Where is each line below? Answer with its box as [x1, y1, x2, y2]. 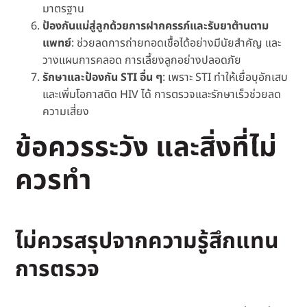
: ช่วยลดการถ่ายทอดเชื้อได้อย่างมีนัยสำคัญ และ [71, 35, 282, 52]
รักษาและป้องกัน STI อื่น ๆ [42, 69, 163, 86]
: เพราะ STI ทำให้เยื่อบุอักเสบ [162, 69, 288, 86]
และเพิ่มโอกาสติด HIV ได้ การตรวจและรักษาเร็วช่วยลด [42, 86, 282, 103]
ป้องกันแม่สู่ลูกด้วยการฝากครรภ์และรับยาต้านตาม [42, 18, 269, 35]
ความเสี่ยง [42, 103, 90, 121]
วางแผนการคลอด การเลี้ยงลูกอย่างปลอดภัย [42, 52, 242, 69]
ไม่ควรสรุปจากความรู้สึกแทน [15, 225, 280, 258]
